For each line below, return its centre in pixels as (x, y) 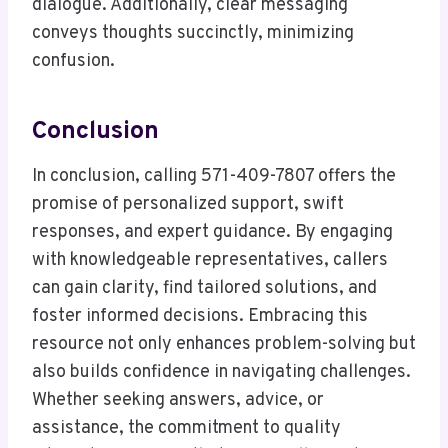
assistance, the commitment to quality (186, 429)
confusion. (73, 62)
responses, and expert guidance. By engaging (212, 233)
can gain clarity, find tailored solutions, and (204, 289)
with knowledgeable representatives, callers (210, 261)
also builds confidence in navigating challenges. (221, 373)
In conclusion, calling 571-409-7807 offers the (214, 177)
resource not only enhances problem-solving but (224, 345)
